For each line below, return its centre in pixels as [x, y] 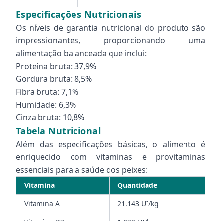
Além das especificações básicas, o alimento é [110, 144]
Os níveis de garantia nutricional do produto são [110, 28]
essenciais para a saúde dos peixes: [82, 170]
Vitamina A [42, 203]
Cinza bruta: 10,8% [50, 117]
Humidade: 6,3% [46, 105]
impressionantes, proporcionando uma [110, 40]
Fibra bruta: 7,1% [47, 92]
